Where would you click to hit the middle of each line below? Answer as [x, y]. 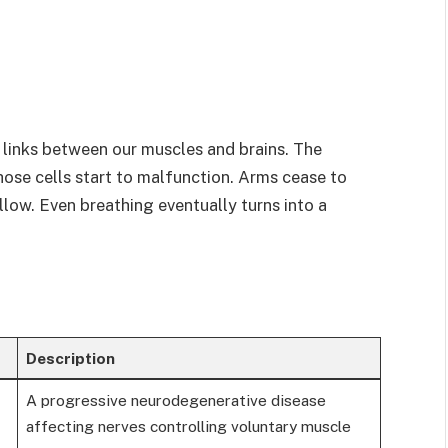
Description [70, 358]
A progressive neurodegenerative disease [175, 400]
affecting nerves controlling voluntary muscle [188, 426]
